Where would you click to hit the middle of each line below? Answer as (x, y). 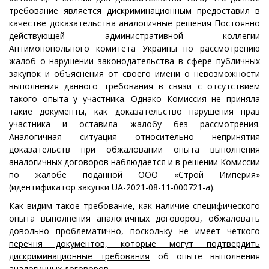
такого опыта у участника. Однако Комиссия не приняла (134, 99)
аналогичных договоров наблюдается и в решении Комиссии (134, 162)
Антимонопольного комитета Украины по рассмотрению (134, 48)
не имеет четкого (219, 231)
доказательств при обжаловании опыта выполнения (134, 149)
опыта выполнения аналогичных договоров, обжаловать (134, 218)
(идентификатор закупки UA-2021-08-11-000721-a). (112, 187)
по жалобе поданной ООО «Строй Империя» (134, 174)
